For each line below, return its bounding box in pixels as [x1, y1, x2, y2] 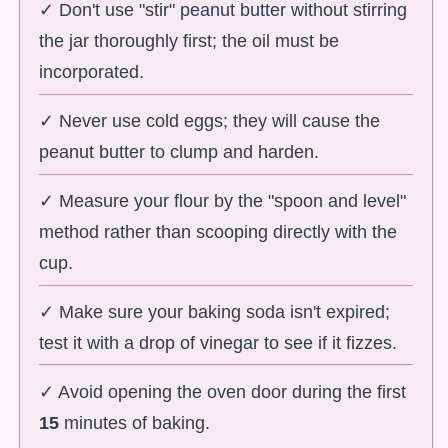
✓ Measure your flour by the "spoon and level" [39, 190, 407, 211]
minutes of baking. [59, 412, 211, 433]
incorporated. [39, 62, 145, 83]
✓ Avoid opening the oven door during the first [39, 381, 407, 402]
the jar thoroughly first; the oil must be [39, 31, 340, 52]
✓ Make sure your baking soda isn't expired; [39, 301, 391, 322]
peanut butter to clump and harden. [39, 142, 320, 163]
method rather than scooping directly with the [39, 221, 398, 242]
